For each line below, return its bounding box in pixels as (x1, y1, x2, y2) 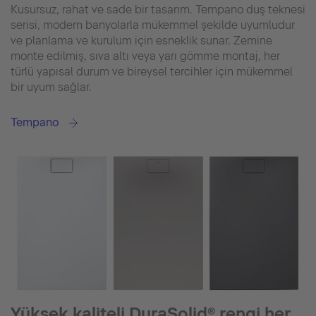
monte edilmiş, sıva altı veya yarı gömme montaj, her (11, 49, 280, 63)
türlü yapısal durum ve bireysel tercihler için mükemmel (11, 64, 293, 78)
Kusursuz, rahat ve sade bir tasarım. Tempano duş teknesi (11, 2, 305, 16)
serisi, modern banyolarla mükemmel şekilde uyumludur (11, 18, 295, 32)
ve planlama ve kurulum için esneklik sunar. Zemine (11, 33, 272, 47)
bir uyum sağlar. (11, 80, 92, 94)
